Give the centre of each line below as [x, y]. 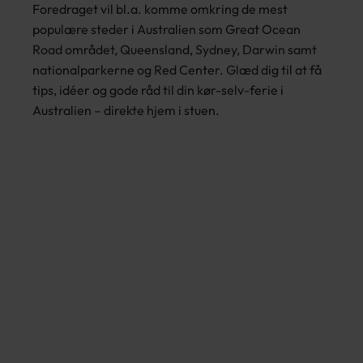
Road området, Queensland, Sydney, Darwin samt [175, 49]
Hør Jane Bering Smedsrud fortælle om [181, 271]
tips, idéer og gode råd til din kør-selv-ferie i [158, 90]
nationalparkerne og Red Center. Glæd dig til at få [177, 70]
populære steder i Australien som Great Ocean [167, 29]
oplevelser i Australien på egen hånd [181, 285]
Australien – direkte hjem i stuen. [126, 110]
